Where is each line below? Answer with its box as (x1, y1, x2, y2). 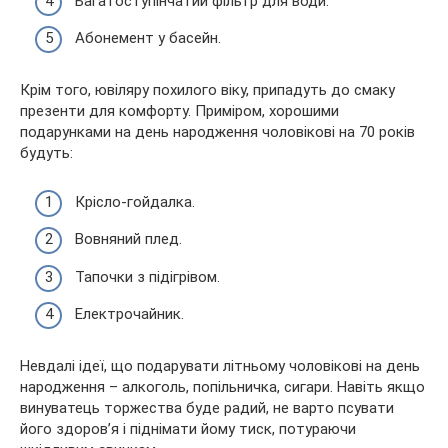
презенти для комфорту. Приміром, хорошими (20, 102, 339, 121)
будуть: (20, 144, 73, 163)
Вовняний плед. (75, 230, 182, 249)
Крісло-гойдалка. (75, 192, 195, 211)
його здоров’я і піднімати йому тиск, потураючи (20, 420, 356, 439)
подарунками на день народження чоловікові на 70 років (20, 123, 415, 142)
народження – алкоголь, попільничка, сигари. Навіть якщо (20, 378, 425, 397)
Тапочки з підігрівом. (75, 267, 220, 286)
